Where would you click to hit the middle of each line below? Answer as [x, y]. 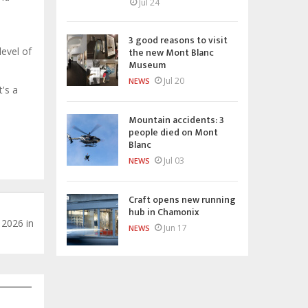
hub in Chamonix [164, 212]
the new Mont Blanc [171, 52]
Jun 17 [175, 228]
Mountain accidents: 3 [176, 120]
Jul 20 [174, 80]
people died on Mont [173, 132]
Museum [147, 65]
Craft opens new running [182, 199]
